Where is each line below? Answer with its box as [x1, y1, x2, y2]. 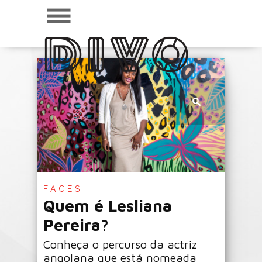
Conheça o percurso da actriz [43, 237, 197, 251]
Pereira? [43, 215, 109, 235]
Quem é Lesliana [43, 195, 172, 215]
